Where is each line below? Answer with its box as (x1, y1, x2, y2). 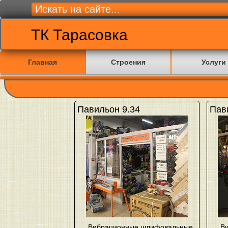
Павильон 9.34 (77, 104, 140, 115)
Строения (111, 58, 146, 66)
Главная (28, 58, 57, 66)
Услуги (202, 58, 226, 66)
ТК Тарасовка (27, 26, 128, 43)
